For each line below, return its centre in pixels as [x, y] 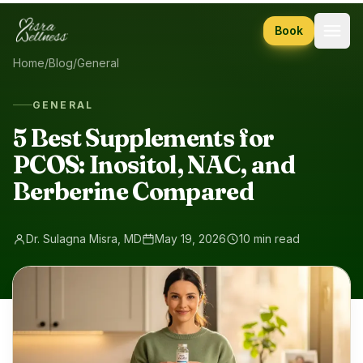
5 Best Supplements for [144, 138]
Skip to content [56, 15]
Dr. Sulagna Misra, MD [84, 238]
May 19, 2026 [190, 238]
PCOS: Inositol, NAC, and [154, 164]
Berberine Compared [134, 191]
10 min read [269, 238]
